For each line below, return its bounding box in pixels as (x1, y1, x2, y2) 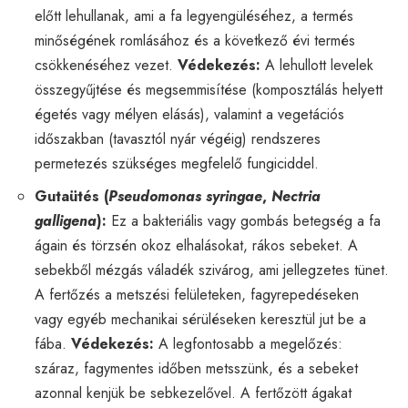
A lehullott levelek (260, 54, 373, 76)
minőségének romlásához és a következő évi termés (35, 29, 355, 51)
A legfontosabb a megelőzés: (154, 332, 342, 354)
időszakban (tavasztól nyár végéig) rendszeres (35, 127, 321, 149)
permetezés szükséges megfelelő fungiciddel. (35, 152, 319, 174)
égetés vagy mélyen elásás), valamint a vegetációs (35, 103, 344, 125)
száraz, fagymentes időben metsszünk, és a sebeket (35, 357, 358, 379)
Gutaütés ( (35, 185, 108, 207)
